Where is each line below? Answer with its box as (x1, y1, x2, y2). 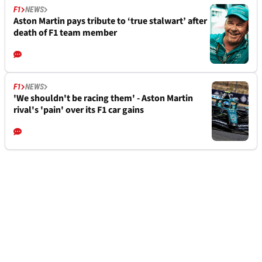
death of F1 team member (13, 26, 117, 39)
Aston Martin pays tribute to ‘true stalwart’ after (13, 14, 207, 27)
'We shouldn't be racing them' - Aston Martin (13, 91, 193, 105)
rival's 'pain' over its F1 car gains (13, 103, 144, 116)
